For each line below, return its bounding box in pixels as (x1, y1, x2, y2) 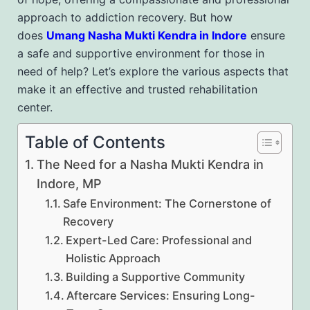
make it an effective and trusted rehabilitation (17, 82, 257, 96)
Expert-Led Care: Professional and (65, 232, 252, 247)
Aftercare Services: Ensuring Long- (66, 288, 255, 302)
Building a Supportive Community (65, 269, 245, 284)
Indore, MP (36, 176, 102, 191)
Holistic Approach (65, 250, 161, 265)
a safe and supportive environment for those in (17, 46, 264, 60)
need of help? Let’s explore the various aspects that (17, 64, 289, 78)
